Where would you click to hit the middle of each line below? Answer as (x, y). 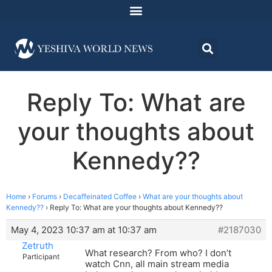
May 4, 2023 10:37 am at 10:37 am (84, 230)
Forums (45, 197)
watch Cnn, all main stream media (157, 264)
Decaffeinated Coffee (100, 197)
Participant (41, 257)
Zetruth (37, 246)
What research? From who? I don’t (158, 253)
